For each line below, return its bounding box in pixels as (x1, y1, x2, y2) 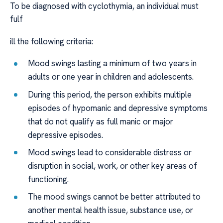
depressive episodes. (28, 129, 104, 140)
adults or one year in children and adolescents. (28, 71, 194, 83)
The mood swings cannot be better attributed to (28, 191, 201, 203)
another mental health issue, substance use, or (28, 205, 194, 216)
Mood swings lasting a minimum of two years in (28, 58, 197, 69)
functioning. (28, 173, 69, 185)
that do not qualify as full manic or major (28, 115, 174, 127)
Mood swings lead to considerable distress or (28, 146, 192, 158)
